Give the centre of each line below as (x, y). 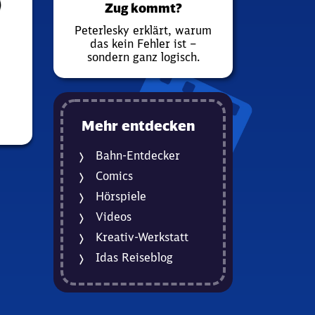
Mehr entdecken (138, 125)
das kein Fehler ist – (143, 43)
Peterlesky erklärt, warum (143, 30)
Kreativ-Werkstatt (142, 237)
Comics (114, 175)
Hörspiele (121, 196)
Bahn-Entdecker (138, 155)
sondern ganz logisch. (143, 57)
